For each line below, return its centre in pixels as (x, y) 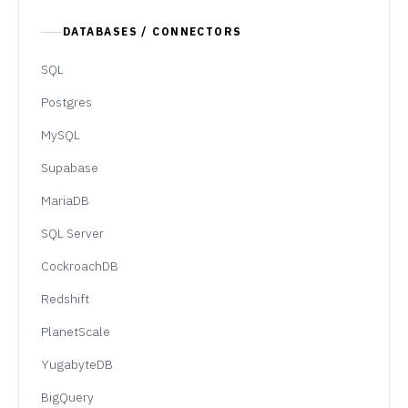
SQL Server (72, 233)
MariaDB (65, 200)
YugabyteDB (77, 364)
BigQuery (67, 397)
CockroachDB (80, 266)
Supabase (70, 168)
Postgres (66, 102)
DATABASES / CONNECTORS (153, 31)
